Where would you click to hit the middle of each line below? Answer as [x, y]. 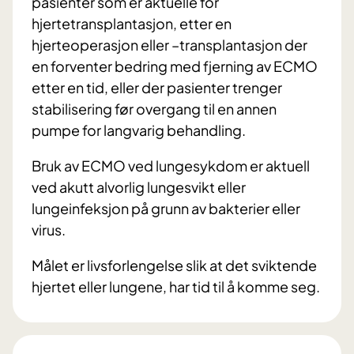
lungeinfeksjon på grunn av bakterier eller [166, 209]
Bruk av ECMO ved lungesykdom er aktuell [171, 166]
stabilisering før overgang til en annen [154, 109]
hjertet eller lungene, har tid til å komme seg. [176, 287]
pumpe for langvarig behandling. [139, 130]
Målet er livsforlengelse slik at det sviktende [174, 265]
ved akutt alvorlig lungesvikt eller [139, 187]
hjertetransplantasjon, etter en [132, 24]
